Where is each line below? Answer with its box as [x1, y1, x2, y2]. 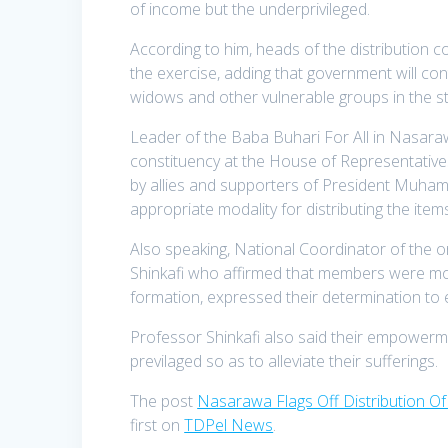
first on [130, 414, 185, 437]
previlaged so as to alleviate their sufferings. [130, 350, 439, 373]
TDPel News [184, 414, 274, 437]
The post [130, 390, 198, 413]
